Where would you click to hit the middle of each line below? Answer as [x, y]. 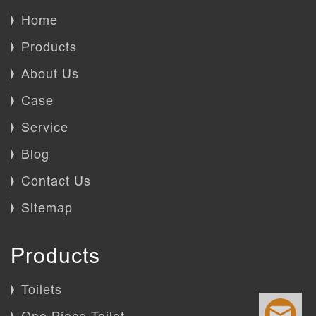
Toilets [42, 290]
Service [45, 127]
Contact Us [56, 181]
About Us [50, 74]
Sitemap [47, 208]
